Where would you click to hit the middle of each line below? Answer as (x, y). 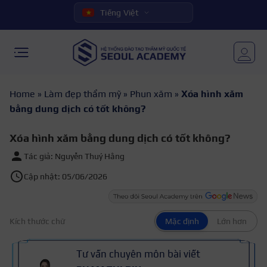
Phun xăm (151, 94)
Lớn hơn (232, 221)
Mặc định (182, 221)
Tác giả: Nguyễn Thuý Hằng (74, 156)
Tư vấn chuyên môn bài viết (138, 254)
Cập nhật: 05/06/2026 (66, 176)
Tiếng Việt (119, 13)
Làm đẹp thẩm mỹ (83, 94)
